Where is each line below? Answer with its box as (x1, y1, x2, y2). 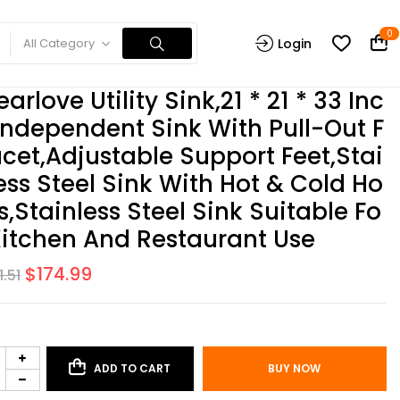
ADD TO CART (94, 361, 171, 376)
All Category (23, 35, 95, 52)
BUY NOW (268, 361, 321, 376)
